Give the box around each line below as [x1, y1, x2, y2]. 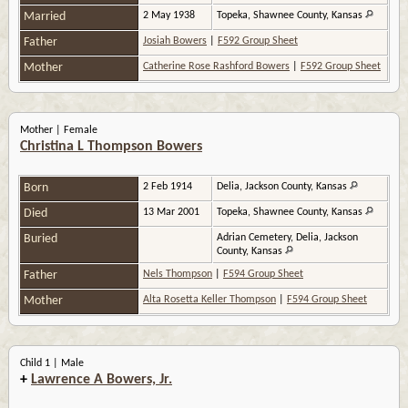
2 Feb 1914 [143, 181, 195, 193]
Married [24, 10, 68, 25]
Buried [24, 232, 60, 247]
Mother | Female [20, 125, 97, 137]
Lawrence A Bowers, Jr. [31, 372, 172, 388]
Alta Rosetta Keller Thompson [143, 294, 276, 306]
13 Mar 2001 [143, 207, 202, 219]
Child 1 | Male [20, 358, 84, 370]
